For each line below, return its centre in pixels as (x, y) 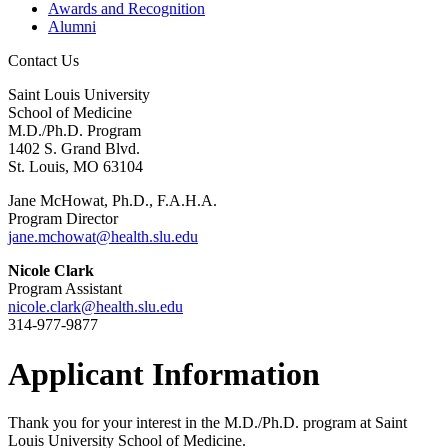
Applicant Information (164, 373)
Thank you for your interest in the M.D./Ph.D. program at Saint (207, 423)
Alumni (72, 27)
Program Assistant (67, 289)
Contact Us (43, 61)
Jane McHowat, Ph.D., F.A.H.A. (112, 201)
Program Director (63, 219)
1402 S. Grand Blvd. (74, 149)
